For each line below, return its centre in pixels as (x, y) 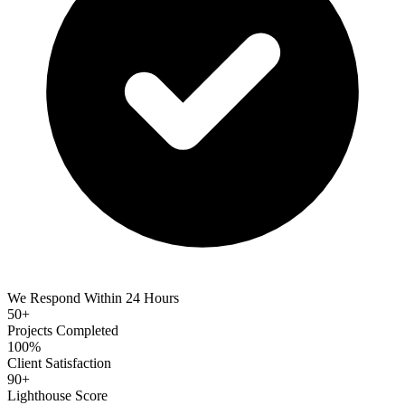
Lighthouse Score (57, 395)
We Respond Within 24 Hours (93, 297)
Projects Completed (63, 330)
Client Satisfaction (59, 363)
